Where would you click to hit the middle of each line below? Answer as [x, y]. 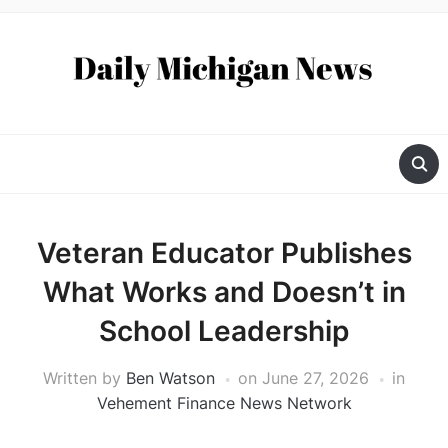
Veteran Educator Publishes [224, 253]
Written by [84, 378]
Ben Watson [170, 378]
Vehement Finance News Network [224, 403]
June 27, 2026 [315, 378]
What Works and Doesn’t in [224, 292]
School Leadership [224, 331]
